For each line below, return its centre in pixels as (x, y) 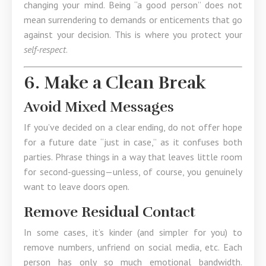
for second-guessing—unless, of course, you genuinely (133, 172)
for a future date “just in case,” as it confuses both (133, 142)
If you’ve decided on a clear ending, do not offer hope (133, 127)
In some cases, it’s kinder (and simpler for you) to (133, 232)
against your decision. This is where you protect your (133, 34)
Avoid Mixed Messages (99, 107)
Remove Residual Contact (110, 212)
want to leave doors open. (77, 186)
